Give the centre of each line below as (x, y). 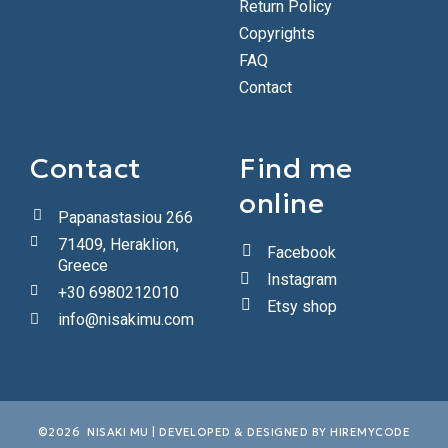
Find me (296, 168)
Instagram (302, 279)
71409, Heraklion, (118, 244)
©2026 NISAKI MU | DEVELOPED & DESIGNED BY (184, 432)
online (281, 203)
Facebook (301, 252)
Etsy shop (302, 306)
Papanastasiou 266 (125, 217)
